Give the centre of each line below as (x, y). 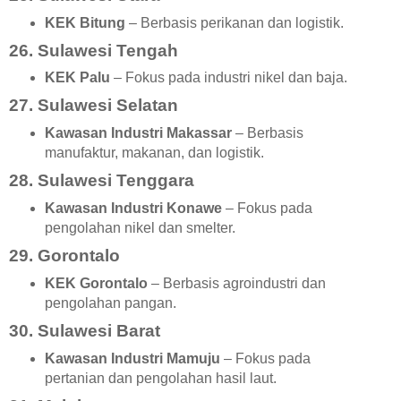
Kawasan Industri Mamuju (132, 358)
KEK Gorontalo (96, 283)
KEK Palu (77, 78)
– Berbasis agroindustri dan (236, 283)
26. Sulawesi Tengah (94, 50)
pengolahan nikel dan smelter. (140, 228)
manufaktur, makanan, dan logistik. (154, 153)
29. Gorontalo (64, 256)
